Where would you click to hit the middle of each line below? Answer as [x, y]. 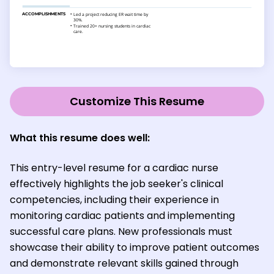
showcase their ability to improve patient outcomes [135, 247]
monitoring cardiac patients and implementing [122, 215]
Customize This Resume [137, 101]
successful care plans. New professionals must [121, 231]
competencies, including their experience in [114, 199]
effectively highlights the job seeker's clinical [117, 183]
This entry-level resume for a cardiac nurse [114, 168]
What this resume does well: [80, 138]
